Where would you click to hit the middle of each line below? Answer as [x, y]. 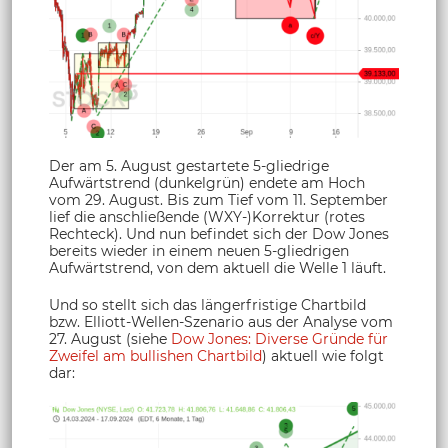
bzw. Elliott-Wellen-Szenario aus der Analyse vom [221, 322]
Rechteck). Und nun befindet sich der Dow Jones [219, 234]
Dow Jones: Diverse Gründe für [279, 339]
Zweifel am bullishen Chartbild [155, 356]
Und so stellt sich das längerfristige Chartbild [207, 305]
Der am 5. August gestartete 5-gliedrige [189, 166]
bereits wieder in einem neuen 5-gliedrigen [199, 251]
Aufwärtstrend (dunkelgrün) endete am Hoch [207, 183]
